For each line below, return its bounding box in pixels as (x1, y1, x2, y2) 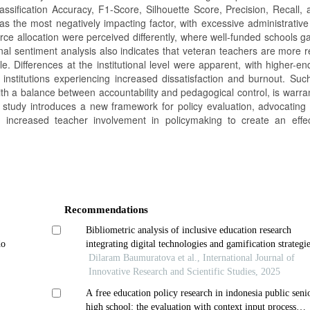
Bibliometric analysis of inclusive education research (86, 224, 292, 235)
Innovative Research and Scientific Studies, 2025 (89, 266, 281, 277)
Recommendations (64, 203, 148, 215)
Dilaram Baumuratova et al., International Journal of (89, 252, 295, 263)
